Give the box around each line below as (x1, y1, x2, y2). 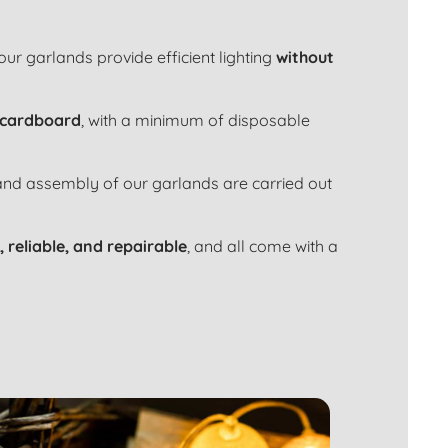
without (275, 47, 334, 68)
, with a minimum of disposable (80, 110, 310, 131)
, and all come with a (186, 236, 338, 257)
